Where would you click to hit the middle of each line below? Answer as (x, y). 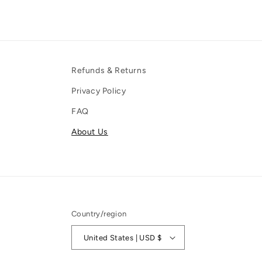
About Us (90, 132)
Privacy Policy (99, 91)
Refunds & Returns (109, 70)
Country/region (99, 214)
